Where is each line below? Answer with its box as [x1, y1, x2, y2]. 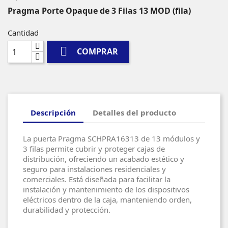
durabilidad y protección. [23, 204, 110, 215]
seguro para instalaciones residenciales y [23, 163, 166, 174]
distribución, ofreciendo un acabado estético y [23, 153, 184, 164]
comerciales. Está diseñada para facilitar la [23, 174, 170, 184]
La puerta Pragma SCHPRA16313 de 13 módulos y [23, 133, 200, 144]
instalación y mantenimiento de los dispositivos [23, 184, 189, 194]
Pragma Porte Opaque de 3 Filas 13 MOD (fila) [8, 5, 191, 16]
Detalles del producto [93, 107, 177, 118]
